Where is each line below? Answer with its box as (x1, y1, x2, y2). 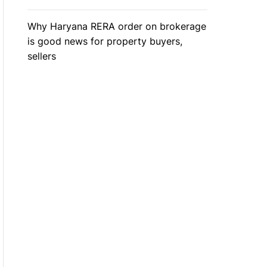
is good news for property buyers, (27, 35, 182, 47)
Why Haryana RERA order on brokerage (27, 20, 206, 32)
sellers (27, 50, 56, 62)
